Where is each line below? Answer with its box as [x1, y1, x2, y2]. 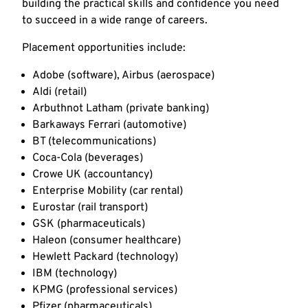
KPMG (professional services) [32, 283, 177, 298]
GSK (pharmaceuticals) [32, 217, 145, 232]
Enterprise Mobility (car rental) [32, 184, 183, 199]
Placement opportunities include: [22, 41, 186, 56]
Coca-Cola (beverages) [32, 151, 143, 166]
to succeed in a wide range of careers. [22, 14, 208, 28]
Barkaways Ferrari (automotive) [32, 118, 186, 133]
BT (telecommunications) [32, 135, 156, 149]
